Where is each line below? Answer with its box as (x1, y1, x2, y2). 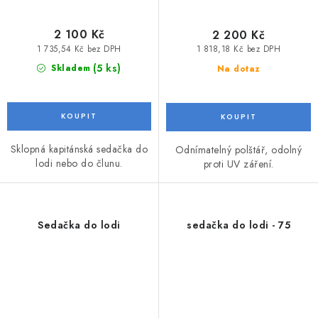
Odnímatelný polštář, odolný (175, 143, 302, 158)
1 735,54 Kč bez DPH (37, 43, 121, 55)
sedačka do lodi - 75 (187, 218, 290, 233)
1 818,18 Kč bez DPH (196, 43, 281, 55)
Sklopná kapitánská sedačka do (10, 142, 148, 157)
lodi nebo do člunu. (35, 156, 123, 171)
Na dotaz (216, 62, 261, 76)
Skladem (48, 62, 91, 75)
